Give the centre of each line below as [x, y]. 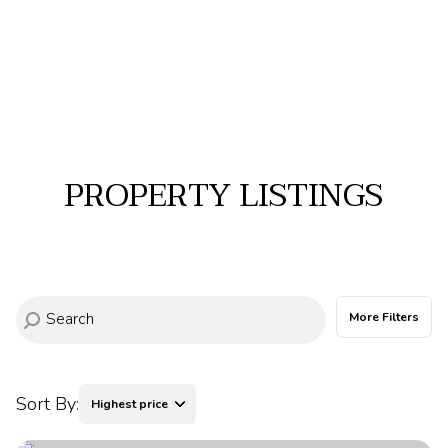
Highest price [129, 404]
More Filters [400, 317]
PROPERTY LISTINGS [224, 196]
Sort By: [47, 404]
